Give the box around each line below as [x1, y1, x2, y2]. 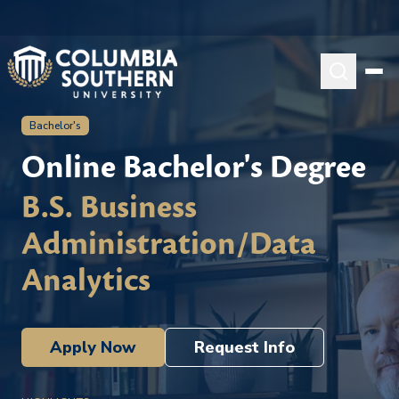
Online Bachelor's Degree [21, 147, 366, 188]
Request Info [194, 337, 295, 358]
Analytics [21, 260, 151, 301]
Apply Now [50, 337, 136, 358]
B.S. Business [21, 187, 197, 228]
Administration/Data [21, 224, 316, 265]
